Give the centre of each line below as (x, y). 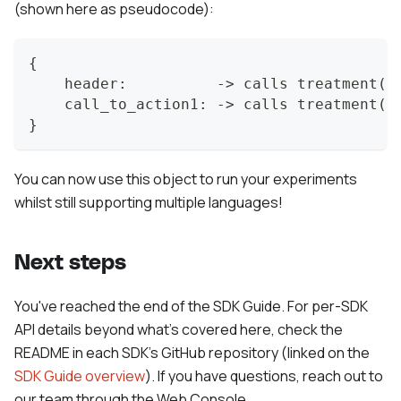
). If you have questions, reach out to (264, 376)
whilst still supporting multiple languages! (149, 203)
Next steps (70, 264)
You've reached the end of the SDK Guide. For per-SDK (191, 307)
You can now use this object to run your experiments (186, 179)
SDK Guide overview (80, 376)
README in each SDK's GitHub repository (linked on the (192, 353)
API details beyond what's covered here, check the (179, 330)
